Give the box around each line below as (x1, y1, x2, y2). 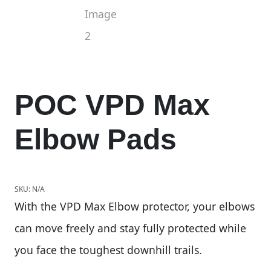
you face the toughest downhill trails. (15, 243, 202, 257)
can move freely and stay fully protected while (15, 221, 246, 235)
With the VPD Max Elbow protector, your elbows (15, 199, 255, 214)
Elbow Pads (15, 123, 177, 155)
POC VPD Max (15, 89, 210, 121)
